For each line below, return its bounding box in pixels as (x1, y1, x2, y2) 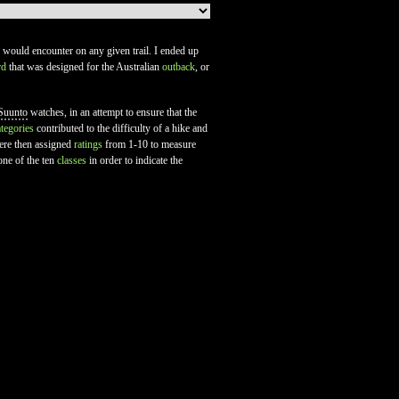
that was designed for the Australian (6, 61, 162, 73)
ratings (74, 138, 102, 151)
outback (162, 61, 195, 73)
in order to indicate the (86, 154, 183, 167)
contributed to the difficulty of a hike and (34, 122, 208, 134)
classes (57, 154, 86, 167)
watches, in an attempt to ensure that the (28, 106, 197, 118)
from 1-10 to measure (102, 138, 196, 151)
